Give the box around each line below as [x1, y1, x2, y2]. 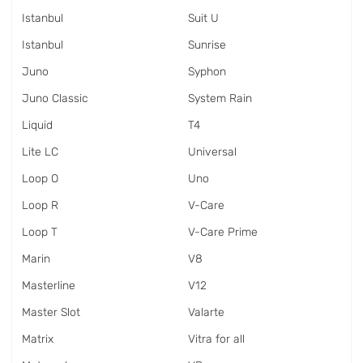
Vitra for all [188, 332, 245, 346]
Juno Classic [22, 92, 88, 105]
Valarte [188, 305, 224, 319]
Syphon [188, 65, 226, 79]
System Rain [188, 92, 252, 105]
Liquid [22, 118, 53, 132]
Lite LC [22, 145, 58, 159]
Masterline [22, 279, 75, 293]
